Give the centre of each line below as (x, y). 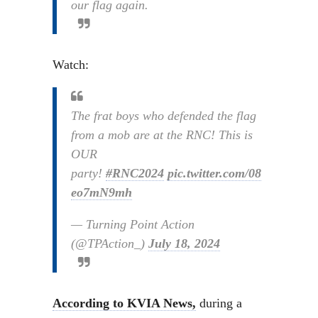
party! (88, 173)
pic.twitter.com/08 (214, 173)
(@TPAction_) (110, 243)
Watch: (71, 65)
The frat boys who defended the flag (164, 116)
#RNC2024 (135, 173)
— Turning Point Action (133, 224)
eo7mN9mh (102, 192)
